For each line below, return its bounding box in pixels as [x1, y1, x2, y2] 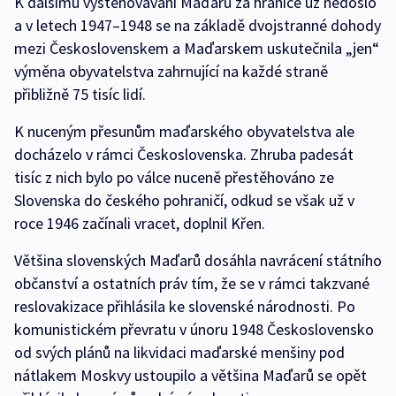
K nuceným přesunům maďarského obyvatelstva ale [14, 121, 354, 142]
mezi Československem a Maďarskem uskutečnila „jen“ [14, 38, 379, 59]
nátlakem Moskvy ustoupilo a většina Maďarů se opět [14, 365, 367, 386]
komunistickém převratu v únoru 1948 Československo [14, 319, 374, 340]
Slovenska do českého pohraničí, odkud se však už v [14, 190, 354, 211]
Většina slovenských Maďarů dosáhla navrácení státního [14, 250, 382, 271]
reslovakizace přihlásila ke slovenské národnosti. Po [14, 296, 355, 317]
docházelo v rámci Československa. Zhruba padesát [14, 144, 354, 165]
